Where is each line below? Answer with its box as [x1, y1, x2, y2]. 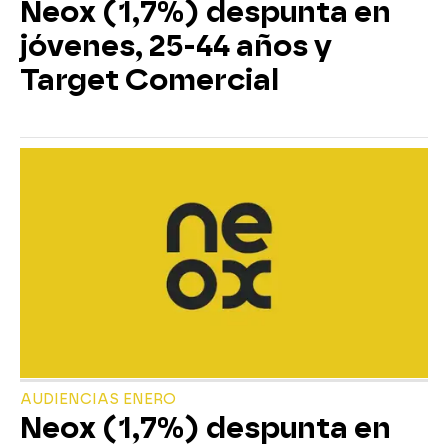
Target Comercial [20, 63, 279, 98]
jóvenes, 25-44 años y [20, 29, 332, 64]
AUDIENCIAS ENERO [20, 390, 176, 408]
